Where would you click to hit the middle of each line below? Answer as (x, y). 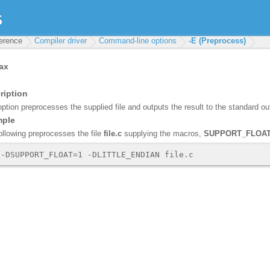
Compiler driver (61, 41)
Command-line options (138, 41)
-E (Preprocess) (217, 41)
